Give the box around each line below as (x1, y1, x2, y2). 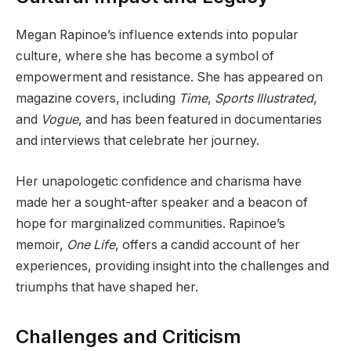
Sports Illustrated (215, 90, 313, 106)
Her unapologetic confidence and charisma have (16, 173, 302, 189)
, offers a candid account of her (115, 237, 300, 252)
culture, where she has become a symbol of (16, 48, 274, 63)
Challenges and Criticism (16, 324, 241, 348)
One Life (67, 237, 115, 252)
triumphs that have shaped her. (16, 279, 198, 295)
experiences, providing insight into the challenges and (16, 258, 329, 273)
